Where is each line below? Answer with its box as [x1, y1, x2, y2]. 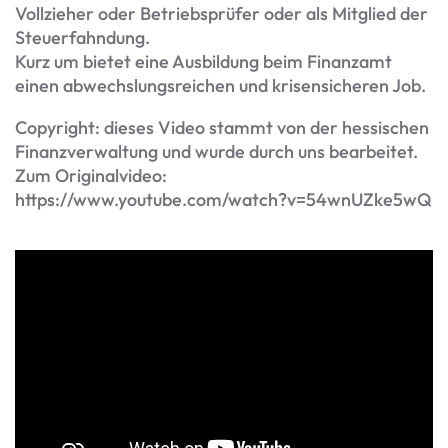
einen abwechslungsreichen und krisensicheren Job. [15, 74, 426, 98]
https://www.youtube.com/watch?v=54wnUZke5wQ [15, 188, 432, 212]
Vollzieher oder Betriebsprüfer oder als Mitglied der [15, 2, 428, 26]
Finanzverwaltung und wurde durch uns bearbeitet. [15, 140, 418, 164]
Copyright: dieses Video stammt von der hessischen [15, 116, 429, 140]
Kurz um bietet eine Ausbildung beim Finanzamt [15, 50, 392, 74]
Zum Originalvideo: [15, 164, 167, 188]
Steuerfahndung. [15, 26, 150, 50]
